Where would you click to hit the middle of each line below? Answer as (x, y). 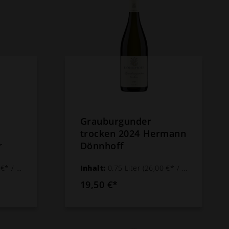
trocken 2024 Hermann (133, 133)
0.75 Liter (125, 168)
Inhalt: (94, 168)
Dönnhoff (102, 145)
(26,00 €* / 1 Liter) (162, 168)
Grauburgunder (116, 121)
